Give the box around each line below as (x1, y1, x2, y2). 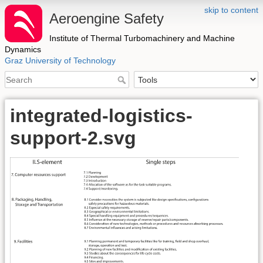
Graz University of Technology (5, 56, 116, 65)
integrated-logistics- (10, 105, 193, 127)
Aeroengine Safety (49, 11, 164, 26)
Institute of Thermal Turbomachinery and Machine (49, 33, 235, 43)
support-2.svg (10, 127, 136, 149)
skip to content (204, 5, 258, 15)
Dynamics (5, 45, 41, 54)
